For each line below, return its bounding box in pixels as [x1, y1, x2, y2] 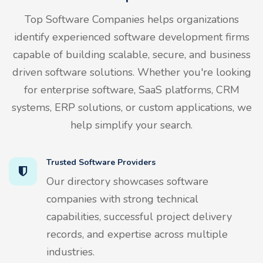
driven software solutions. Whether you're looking [12, 65, 251, 79]
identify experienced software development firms [14, 29, 249, 44]
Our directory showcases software [46, 174, 208, 188]
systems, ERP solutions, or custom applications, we [11, 100, 252, 114]
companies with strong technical [46, 191, 198, 206]
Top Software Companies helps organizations [24, 12, 239, 26]
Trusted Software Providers [46, 156, 156, 168]
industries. [46, 244, 95, 259]
